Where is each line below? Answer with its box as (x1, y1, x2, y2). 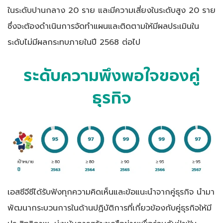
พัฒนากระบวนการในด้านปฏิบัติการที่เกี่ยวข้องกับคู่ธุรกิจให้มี (7, 201, 212, 214)
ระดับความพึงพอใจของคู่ (23, 63, 200, 89)
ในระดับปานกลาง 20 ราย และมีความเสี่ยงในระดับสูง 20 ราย (7, 3, 216, 16)
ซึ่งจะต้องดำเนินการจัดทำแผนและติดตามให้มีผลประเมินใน (7, 19, 199, 32)
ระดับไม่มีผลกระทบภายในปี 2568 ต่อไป (7, 35, 140, 48)
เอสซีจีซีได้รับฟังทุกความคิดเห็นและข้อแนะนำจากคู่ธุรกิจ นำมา (7, 185, 215, 198)
